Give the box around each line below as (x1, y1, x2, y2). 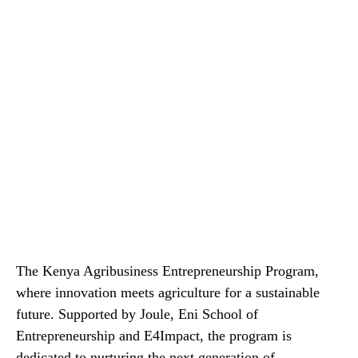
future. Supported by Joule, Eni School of (16, 306, 258, 323)
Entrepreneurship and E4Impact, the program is (16, 328, 292, 344)
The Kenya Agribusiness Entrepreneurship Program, (16, 263, 319, 280)
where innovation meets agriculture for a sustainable (16, 284, 320, 301)
